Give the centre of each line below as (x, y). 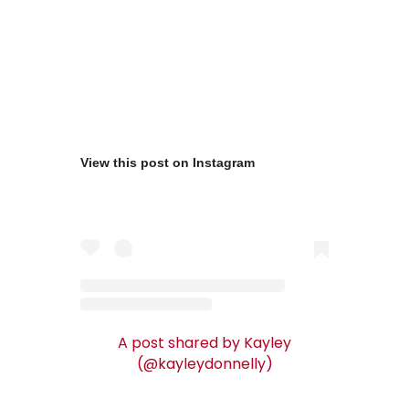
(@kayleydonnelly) (204, 364)
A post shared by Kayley (204, 343)
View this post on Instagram (168, 162)
